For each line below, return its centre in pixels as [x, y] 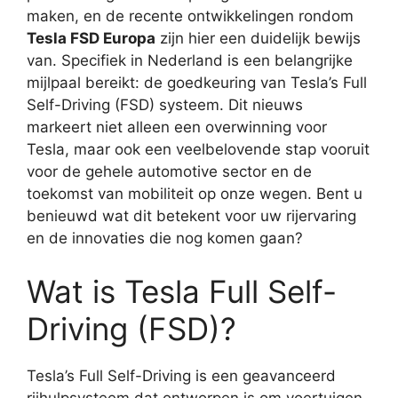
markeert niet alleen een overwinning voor [177, 127]
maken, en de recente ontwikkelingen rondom [190, 16]
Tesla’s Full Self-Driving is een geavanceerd [181, 375]
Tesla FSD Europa [91, 38]
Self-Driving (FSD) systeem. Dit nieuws [165, 105]
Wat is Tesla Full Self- [182, 291]
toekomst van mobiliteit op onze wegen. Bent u [195, 194]
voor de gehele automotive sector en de [169, 171]
